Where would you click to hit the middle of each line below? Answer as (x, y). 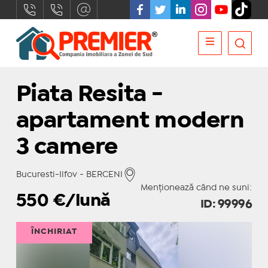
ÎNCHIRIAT (54, 232)
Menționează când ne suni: (197, 188)
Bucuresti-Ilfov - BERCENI (69, 175)
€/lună (81, 201)
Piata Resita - (89, 95)
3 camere (67, 147)
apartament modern (130, 121)
